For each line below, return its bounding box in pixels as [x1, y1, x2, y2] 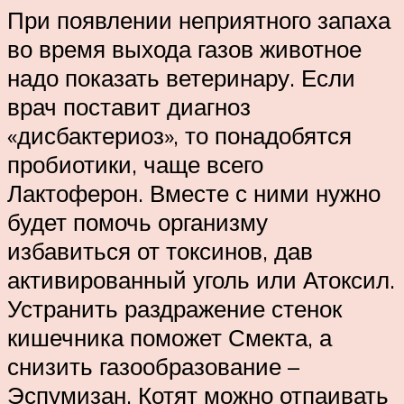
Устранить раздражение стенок [7, 293, 342, 323]
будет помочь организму [7, 207, 268, 236]
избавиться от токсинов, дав [7, 235, 313, 265]
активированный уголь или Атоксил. [7, 264, 395, 294]
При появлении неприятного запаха [7, 5, 390, 34]
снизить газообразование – [7, 351, 299, 381]
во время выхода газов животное [7, 33, 362, 63]
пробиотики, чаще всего [7, 149, 263, 179]
